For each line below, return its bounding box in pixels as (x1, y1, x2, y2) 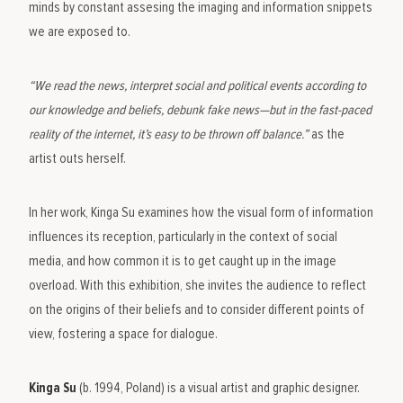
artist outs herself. (29, 150, 127, 166)
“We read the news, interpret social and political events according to (29, 77, 367, 94)
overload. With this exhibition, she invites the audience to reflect (29, 277, 367, 293)
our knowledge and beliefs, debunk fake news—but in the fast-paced (29, 102, 372, 118)
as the (311, 126, 345, 142)
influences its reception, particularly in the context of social (29, 228, 338, 245)
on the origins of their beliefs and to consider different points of (29, 301, 365, 318)
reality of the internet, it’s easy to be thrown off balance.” (29, 126, 312, 142)
